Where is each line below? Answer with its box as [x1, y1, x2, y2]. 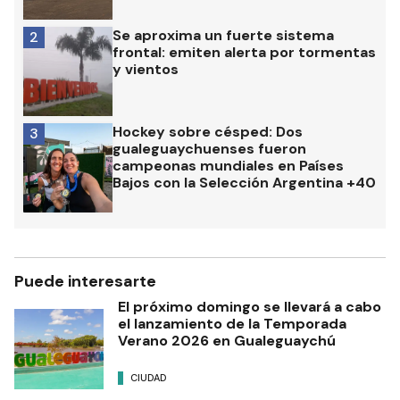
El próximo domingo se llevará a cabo [118, 297, 381, 317]
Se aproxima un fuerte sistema [112, 26, 334, 46]
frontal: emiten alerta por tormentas [112, 43, 376, 62]
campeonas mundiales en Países [112, 156, 344, 176]
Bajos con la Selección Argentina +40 [112, 173, 376, 193]
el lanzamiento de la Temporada [118, 314, 346, 334]
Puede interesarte [14, 271, 156, 293]
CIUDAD [130, 371, 167, 384]
